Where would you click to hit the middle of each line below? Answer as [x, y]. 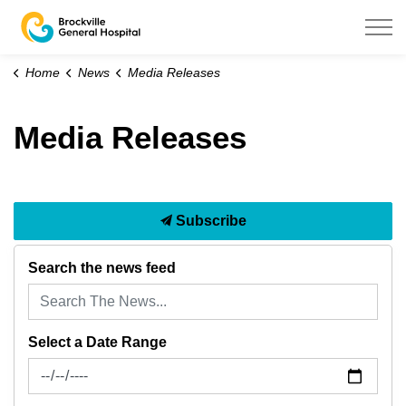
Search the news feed [102, 268]
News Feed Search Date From [125, 367]
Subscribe [209, 221]
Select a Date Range [97, 342]
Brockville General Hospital [233, 14]
